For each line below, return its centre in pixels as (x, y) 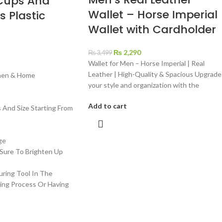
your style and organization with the (143, 85)
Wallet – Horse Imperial (153, 15)
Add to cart (107, 106)
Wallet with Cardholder (152, 30)
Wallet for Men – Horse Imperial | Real (146, 63)
